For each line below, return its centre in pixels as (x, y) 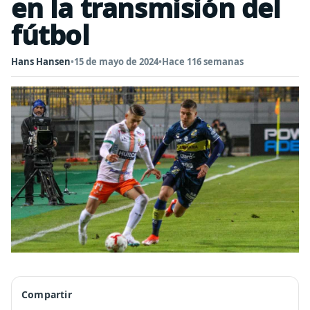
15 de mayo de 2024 (116, 62)
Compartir (47, 294)
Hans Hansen (41, 62)
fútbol (51, 35)
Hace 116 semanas (203, 62)
